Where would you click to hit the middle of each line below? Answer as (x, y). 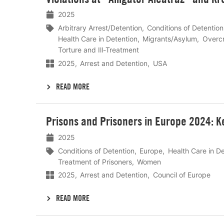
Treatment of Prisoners (95, 161)
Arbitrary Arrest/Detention (100, 28)
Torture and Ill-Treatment (98, 50)
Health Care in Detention (98, 39)
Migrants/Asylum (170, 39)
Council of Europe (181, 175)
